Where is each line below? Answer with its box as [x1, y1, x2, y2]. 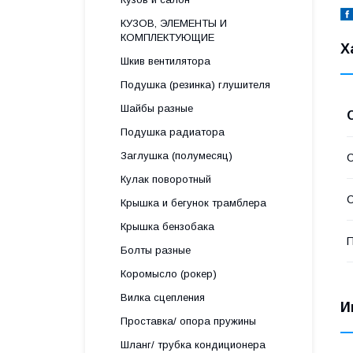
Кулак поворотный [121, 173, 211, 185]
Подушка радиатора [121, 126, 225, 138]
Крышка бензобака [121, 221, 214, 232]
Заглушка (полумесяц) [121, 150, 232, 162]
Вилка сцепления [121, 292, 205, 303]
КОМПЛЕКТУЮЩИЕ [121, 32, 214, 43]
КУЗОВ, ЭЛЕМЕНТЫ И [121, 17, 227, 29]
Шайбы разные [121, 102, 193, 114]
